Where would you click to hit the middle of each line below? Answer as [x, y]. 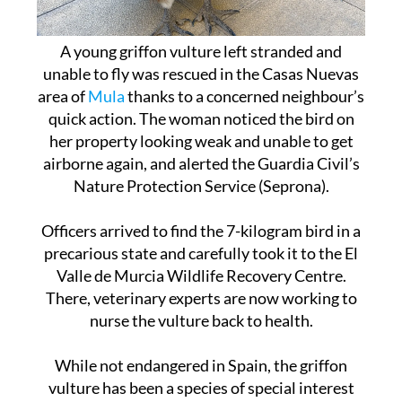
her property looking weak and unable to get [201, 175]
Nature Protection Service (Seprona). [201, 219]
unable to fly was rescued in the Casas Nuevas [201, 107]
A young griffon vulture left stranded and [201, 85]
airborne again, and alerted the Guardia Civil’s [201, 197]
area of [63, 130]
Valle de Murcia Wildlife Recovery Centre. [201, 309]
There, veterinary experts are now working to [201, 332]
